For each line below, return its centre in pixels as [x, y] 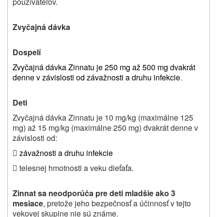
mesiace [28, 203]
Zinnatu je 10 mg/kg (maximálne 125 [131, 117]
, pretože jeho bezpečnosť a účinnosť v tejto [117, 203]
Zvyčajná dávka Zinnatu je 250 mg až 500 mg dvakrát [104, 67]
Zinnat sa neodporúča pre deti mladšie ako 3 [94, 193]
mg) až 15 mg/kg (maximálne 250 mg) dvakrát [91, 127]
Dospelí [27, 52]
